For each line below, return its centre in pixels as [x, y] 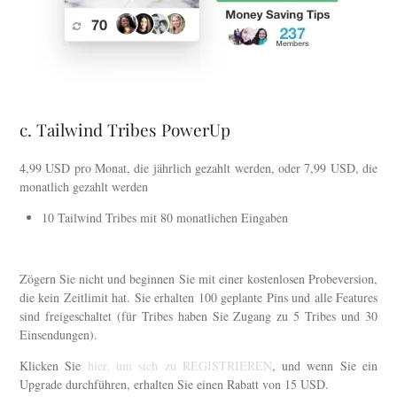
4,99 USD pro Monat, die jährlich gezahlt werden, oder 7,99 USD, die [198, 167]
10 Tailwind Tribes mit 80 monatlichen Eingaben [165, 217]
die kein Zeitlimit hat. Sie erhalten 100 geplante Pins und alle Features [198, 297]
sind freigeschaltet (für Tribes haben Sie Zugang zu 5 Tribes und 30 [198, 315]
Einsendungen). [58, 334]
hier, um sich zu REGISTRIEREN [179, 365]
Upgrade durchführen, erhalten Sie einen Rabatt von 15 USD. [174, 384]
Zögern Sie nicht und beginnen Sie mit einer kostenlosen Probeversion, [198, 278]
